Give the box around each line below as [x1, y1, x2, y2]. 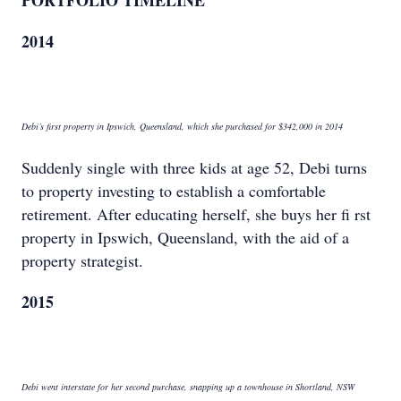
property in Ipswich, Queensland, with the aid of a [21, 226, 349, 248]
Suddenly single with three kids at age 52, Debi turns [21, 157, 367, 178]
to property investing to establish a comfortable [21, 180, 326, 201]
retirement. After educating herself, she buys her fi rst [21, 203, 371, 225]
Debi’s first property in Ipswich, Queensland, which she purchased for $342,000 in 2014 [21, 120, 343, 132]
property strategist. [21, 250, 143, 271]
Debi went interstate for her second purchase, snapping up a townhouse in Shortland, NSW [21, 380, 354, 393]
